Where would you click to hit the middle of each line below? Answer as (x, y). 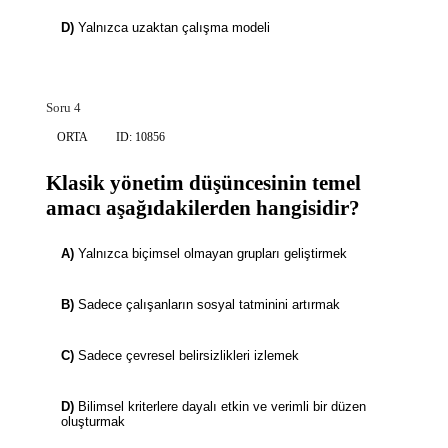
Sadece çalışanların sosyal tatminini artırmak (209, 305)
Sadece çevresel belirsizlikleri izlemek (188, 356)
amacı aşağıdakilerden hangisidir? (203, 208)
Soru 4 (63, 108)
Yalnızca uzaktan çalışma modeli (174, 28)
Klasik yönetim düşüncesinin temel (203, 183)
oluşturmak (93, 422)
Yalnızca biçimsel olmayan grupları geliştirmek (212, 254)
